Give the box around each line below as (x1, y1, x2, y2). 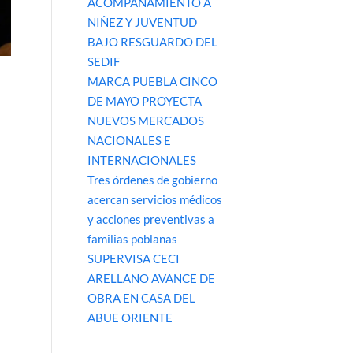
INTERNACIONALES (87, 152, 196, 167)
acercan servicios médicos (87, 191, 222, 206)
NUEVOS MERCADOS (87, 113, 204, 128)
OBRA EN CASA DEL (87, 290, 195, 305)
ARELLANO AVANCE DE (87, 270, 215, 285)
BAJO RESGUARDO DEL (87, 34, 217, 49)
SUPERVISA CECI (87, 251, 180, 266)
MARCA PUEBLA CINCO (87, 73, 217, 88)
